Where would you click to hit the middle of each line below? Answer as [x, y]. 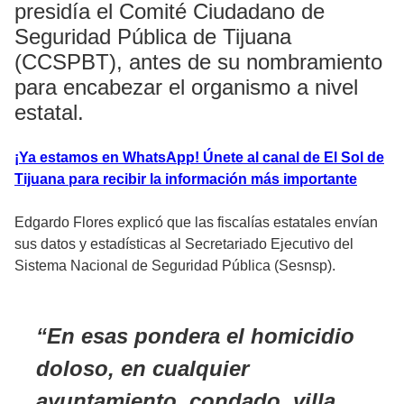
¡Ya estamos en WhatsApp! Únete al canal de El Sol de [199, 157]
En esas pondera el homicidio [201, 335]
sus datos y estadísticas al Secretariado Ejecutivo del [184, 243]
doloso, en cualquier [142, 368]
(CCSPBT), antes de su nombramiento [198, 61]
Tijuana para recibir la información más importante [186, 179]
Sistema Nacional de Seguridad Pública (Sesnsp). [175, 265]
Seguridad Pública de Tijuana [153, 36]
